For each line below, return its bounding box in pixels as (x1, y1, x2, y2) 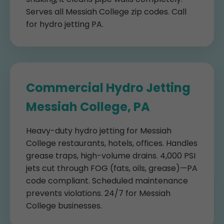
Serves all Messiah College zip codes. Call (26, 6, 186, 17)
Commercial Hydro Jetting (26, 79, 190, 96)
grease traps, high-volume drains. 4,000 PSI (26, 150, 195, 161)
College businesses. (26, 200, 102, 211)
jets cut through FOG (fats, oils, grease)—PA (26, 162, 197, 174)
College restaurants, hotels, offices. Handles (26, 137, 197, 149)
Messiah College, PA (26, 98, 150, 115)
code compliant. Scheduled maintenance (26, 175, 188, 186)
